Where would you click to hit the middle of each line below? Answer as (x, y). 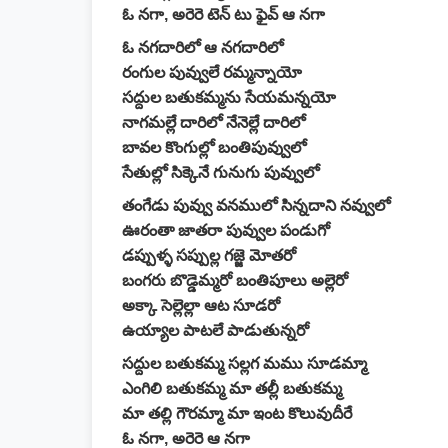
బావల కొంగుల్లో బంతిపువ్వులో (214, 147)
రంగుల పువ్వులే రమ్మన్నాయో (212, 72)
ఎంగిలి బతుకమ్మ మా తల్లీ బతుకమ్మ (232, 388)
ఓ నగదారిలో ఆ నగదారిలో (202, 47)
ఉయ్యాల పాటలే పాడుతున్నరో (215, 330)
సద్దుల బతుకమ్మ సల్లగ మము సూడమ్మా (244, 363)
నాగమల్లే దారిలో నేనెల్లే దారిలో (213, 122)
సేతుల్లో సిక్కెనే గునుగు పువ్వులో (220, 172)
